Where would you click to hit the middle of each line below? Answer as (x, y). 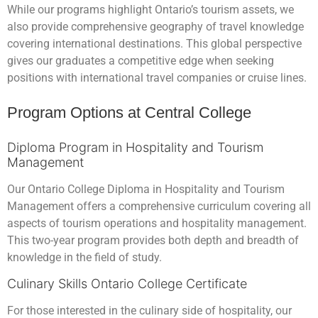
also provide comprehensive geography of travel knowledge (155, 27)
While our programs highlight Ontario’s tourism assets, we (150, 10)
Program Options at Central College (129, 112)
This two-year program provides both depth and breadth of (153, 240)
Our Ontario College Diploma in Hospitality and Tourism (146, 189)
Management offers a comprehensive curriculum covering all (159, 206)
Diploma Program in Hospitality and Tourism (135, 147)
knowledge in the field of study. (84, 257)
